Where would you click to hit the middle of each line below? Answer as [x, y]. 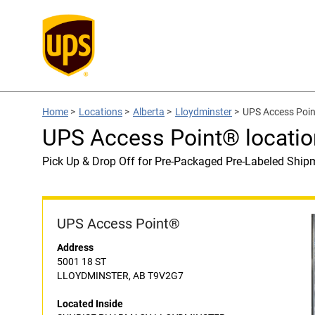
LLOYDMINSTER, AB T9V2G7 [120, 276]
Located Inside [90, 304]
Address [75, 247]
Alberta [149, 112]
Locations [101, 112]
